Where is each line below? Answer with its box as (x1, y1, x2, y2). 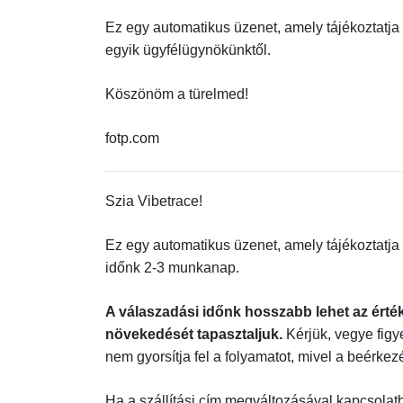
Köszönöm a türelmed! (105, 86, 248, 102)
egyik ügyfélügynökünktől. (105, 42, 271, 58)
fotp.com (105, 130, 159, 146)
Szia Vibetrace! (105, 193, 202, 209)
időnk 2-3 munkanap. (105, 260, 239, 275)
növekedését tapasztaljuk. (105, 327, 286, 342)
